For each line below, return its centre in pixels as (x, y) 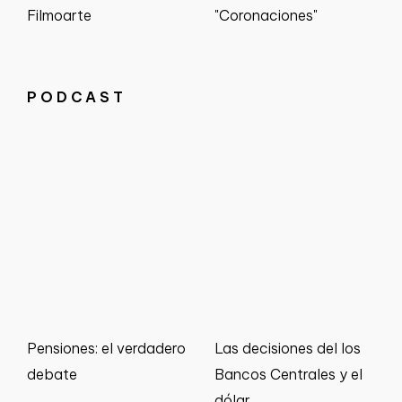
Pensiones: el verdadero (106, 349)
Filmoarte (59, 16)
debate (52, 375)
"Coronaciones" (266, 16)
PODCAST (77, 97)
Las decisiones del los (288, 349)
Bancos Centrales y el (288, 375)
